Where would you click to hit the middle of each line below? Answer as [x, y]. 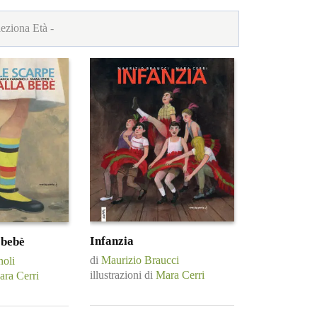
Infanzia [112, 241]
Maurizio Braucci [140, 260]
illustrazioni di [123, 275]
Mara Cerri [180, 275]
